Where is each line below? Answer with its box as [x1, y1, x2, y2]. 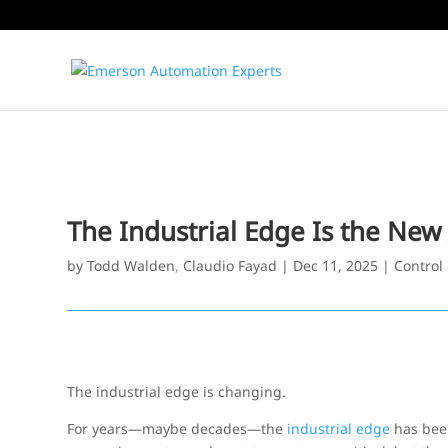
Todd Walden [87, 255, 176, 275]
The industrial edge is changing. [67, 382, 287, 401]
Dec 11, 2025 [293, 255, 379, 275]
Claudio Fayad [183, 255, 278, 275]
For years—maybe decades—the [67, 419, 288, 438]
